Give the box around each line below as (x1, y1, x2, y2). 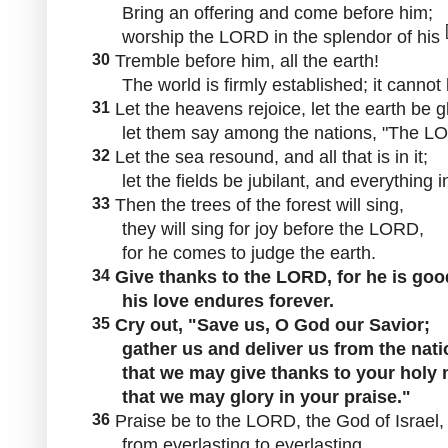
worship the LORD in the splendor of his (87, 26, 445, 47)
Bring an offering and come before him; (87, 2, 433, 23)
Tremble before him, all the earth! (110, 50, 379, 71)
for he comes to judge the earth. (87, 242, 376, 263)
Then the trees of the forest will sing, (110, 194, 404, 215)
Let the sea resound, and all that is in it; (110, 146, 428, 167)
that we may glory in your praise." (87, 386, 411, 407)
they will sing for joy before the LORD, (87, 218, 424, 239)
